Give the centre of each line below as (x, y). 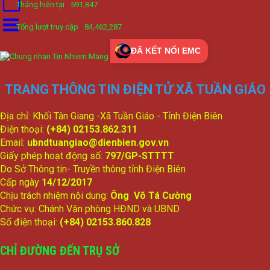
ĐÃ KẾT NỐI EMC (166, 51)
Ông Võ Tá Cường (151, 195)
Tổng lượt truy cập (47, 27)
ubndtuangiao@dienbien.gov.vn (98, 142)
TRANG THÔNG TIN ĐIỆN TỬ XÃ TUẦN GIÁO (135, 89)
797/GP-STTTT (140, 155)
